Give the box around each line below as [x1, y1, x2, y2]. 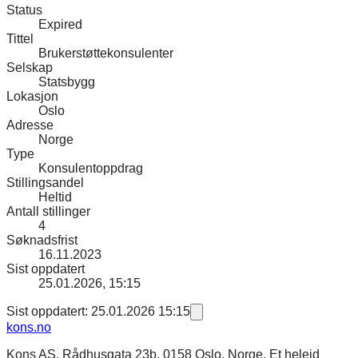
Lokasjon [6, 89, 58, 104]
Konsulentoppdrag [38, 161, 143, 176]
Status [6, 3, 42, 18]
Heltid [38, 190, 72, 205]
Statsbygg [38, 75, 95, 89]
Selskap [6, 61, 53, 75]
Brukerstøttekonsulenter [38, 46, 173, 61]
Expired [38, 18, 82, 32]
